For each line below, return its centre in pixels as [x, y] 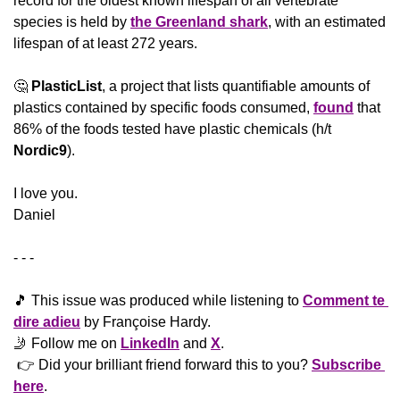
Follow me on [74, 343]
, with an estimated [327, 21]
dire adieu [47, 321]
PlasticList [67, 86]
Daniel [34, 214]
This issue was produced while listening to [165, 300]
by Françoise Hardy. [146, 321]
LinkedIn [150, 343]
